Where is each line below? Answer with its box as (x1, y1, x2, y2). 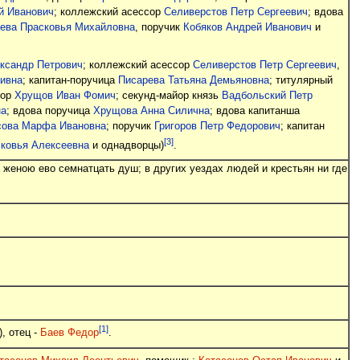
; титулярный (268, 74, 333, 86)
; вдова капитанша (209, 104, 300, 117)
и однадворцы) (88, 139, 164, 151)
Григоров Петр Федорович (153, 120, 280, 132)
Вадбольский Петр (221, 89, 313, 101)
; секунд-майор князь (115, 89, 222, 101)
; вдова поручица (6, 104, 93, 117)
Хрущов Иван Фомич (14, 89, 116, 101)
